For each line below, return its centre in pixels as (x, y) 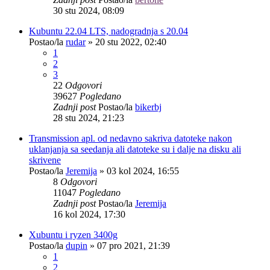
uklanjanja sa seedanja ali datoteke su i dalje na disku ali (135, 149)
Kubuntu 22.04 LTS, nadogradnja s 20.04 (108, 31)
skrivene (45, 160)
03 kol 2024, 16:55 (143, 171)
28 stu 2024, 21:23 (89, 118)
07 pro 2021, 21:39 (133, 245)
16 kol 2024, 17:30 (89, 214)
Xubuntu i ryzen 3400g (73, 234)
